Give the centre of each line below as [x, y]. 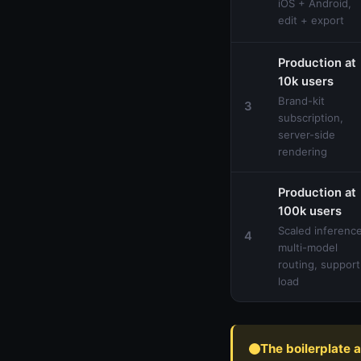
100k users [310, 211]
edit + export [311, 20]
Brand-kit [301, 100]
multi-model [308, 247]
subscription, [311, 117]
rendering [303, 151]
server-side [307, 134]
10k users [306, 81]
